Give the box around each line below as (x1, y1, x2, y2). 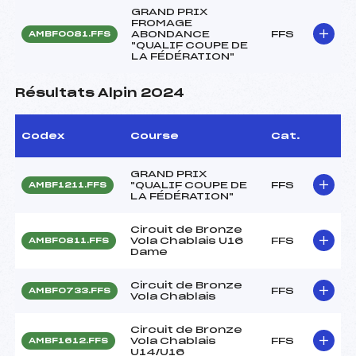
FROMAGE (131, 17, 192, 28)
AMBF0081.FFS (29, 29, 110, 38)
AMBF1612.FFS (29, 336, 108, 345)
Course (130, 130, 179, 141)
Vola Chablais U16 (130, 235, 243, 246)
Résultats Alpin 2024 (15, 87, 184, 99)
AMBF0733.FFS (29, 286, 110, 295)
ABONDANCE (131, 29, 210, 39)
